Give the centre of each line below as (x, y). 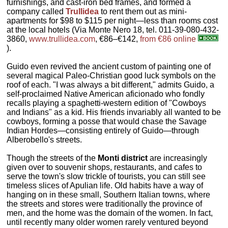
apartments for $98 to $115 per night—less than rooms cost (112, 21)
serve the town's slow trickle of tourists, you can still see (106, 177)
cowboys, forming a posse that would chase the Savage (107, 122)
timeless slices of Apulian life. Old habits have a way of (105, 186)
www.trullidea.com (62, 39)
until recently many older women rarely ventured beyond (108, 222)
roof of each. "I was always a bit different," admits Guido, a (111, 85)
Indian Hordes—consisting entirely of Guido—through (103, 131)
